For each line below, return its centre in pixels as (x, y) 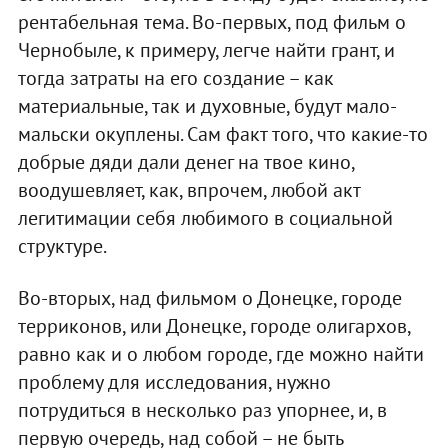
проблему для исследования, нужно (174, 382)
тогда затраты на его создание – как (175, 78)
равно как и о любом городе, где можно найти (220, 354)
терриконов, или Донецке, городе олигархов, (213, 326)
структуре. (62, 246)
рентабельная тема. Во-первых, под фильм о (211, 22)
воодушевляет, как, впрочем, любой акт (188, 190)
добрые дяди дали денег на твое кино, (185, 162)
